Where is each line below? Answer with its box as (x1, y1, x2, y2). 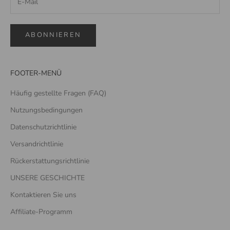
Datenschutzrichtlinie (10, 122, 76, 132)
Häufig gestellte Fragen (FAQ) (10, 88, 106, 98)
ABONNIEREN (25, 30, 82, 40)
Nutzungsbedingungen (10, 105, 83, 115)
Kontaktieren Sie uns (10, 189, 76, 200)
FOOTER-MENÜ (10, 68, 62, 78)
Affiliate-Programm (10, 206, 72, 217)
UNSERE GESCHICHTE (10, 172, 85, 183)
